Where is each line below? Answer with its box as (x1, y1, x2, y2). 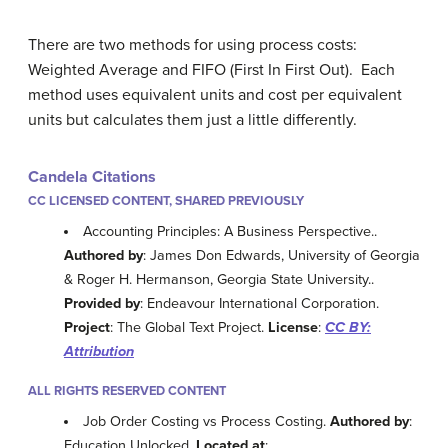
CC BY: (325, 318, 371, 336)
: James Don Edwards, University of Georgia (143, 246, 420, 264)
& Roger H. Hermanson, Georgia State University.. (64, 270, 374, 288)
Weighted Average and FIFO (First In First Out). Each (28, 59, 395, 80)
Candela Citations (28, 166, 156, 187)
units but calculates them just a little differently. (28, 109, 357, 130)
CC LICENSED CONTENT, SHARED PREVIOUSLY (28, 192, 304, 209)
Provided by (64, 294, 140, 312)
